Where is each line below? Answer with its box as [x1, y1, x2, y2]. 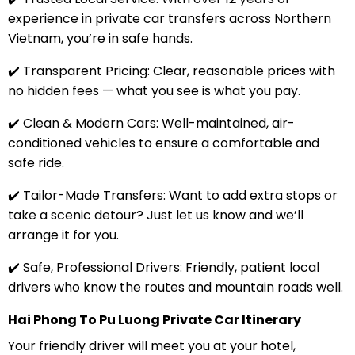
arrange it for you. [7, 225, 119, 244]
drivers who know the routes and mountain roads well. [7, 277, 343, 296]
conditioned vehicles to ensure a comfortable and [7, 133, 319, 152]
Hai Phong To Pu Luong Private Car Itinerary [7, 310, 301, 329]
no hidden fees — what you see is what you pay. [7, 81, 300, 100]
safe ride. [7, 153, 64, 172]
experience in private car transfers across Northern [7, 9, 331, 28]
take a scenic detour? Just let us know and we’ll [7, 205, 303, 224]
